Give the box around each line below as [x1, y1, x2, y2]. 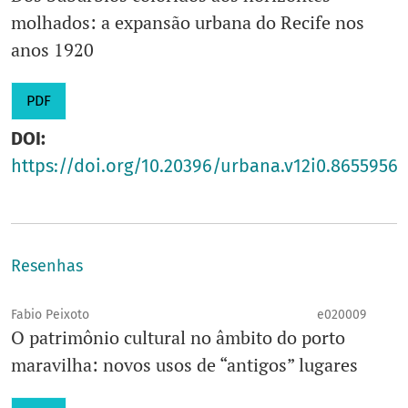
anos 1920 [11, 37, 94, 63]
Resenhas [11, 256, 83, 277]
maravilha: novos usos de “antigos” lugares [11, 352, 358, 378]
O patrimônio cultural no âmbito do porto [11, 325, 345, 351]
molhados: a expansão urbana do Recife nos [11, 10, 364, 36]
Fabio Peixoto [11, 307, 89, 323]
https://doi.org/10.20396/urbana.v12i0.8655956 [11, 155, 398, 178]
